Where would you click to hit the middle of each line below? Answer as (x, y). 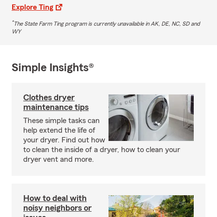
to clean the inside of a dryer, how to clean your (102, 149)
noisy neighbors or (57, 208)
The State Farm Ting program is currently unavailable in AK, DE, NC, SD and (107, 23)
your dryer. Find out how (64, 140)
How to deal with (55, 198)
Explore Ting (32, 7)
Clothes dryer (49, 97)
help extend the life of (59, 130)
